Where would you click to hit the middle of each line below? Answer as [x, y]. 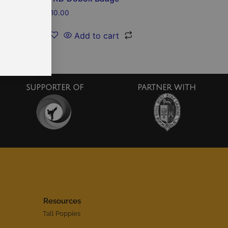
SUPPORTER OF [54, 88]
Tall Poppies [62, 213]
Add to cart [97, 35]
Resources [62, 201]
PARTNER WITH [167, 88]
